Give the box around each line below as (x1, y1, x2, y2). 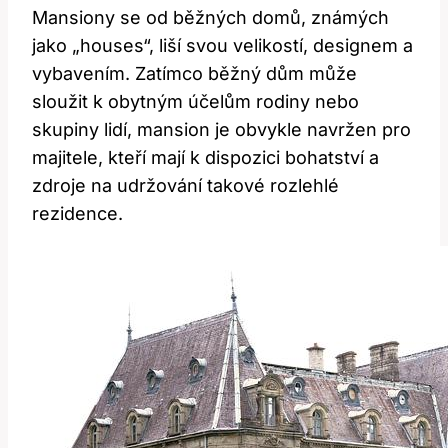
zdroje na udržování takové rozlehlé (32, 175, 339, 197)
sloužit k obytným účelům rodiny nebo (32, 91, 359, 113)
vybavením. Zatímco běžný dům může (32, 63, 357, 85)
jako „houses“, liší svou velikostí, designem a (32, 35, 413, 57)
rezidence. (32, 203, 123, 225)
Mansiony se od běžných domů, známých (32, 7, 389, 29)
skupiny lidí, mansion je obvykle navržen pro (32, 119, 411, 141)
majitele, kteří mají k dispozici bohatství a (32, 147, 379, 169)
